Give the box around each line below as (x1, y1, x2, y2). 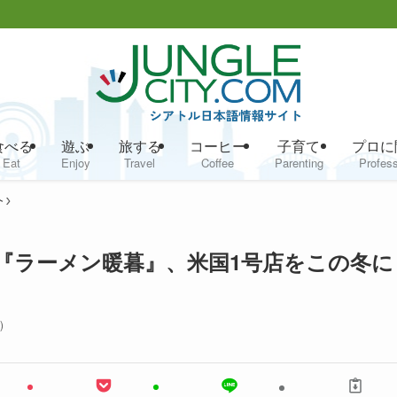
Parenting (274, 153, 323, 171)
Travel (124, 153, 155, 171)
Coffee (201, 153, 234, 171)
